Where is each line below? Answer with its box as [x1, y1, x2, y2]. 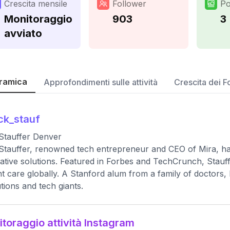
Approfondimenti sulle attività [44, 77, 158, 87]
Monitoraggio [4, 13, 72, 25]
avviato [4, 27, 42, 40]
